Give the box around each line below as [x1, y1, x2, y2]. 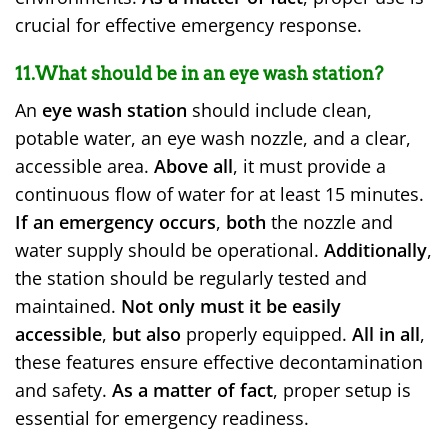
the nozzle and [266, 210, 393, 235]
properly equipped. [181, 322, 352, 347]
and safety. [15, 378, 112, 403]
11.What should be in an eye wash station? [15, 63, 383, 85]
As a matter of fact [112, 378, 273, 403]
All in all [352, 322, 420, 347]
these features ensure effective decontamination [15, 350, 423, 375]
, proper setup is [273, 378, 411, 403]
